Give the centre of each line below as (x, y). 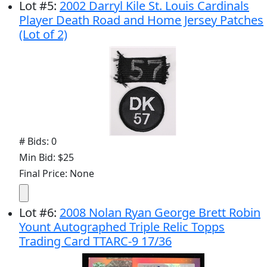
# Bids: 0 (38, 141)
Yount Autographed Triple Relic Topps (122, 226)
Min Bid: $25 (46, 157)
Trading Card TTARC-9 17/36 (95, 241)
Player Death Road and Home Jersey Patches (141, 20)
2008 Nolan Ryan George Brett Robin (160, 212)
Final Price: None (57, 173)
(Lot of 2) (43, 34)
